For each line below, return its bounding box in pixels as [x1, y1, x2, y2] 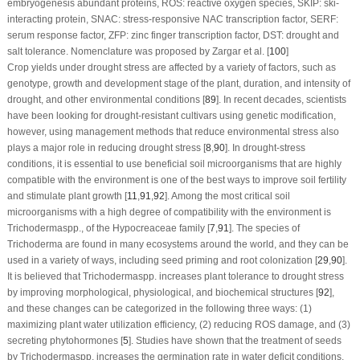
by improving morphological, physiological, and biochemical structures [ [6, 286, 318, 298]
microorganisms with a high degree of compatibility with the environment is [6, 206, 331, 218]
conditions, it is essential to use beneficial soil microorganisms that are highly [6, 157, 342, 170]
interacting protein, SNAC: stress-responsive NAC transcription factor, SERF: [6, 13, 338, 25]
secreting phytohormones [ [6, 334, 123, 346]
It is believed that [6, 270, 83, 282]
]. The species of [228, 222, 300, 234]
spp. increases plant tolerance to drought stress [137, 270, 344, 282]
